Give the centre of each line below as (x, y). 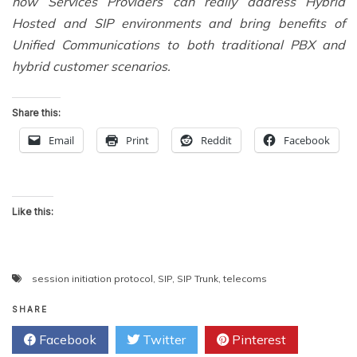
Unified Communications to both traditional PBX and (178, 44)
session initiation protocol (92, 278)
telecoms (245, 278)
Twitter (163, 339)
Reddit (216, 140)
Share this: (36, 112)
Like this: (33, 211)
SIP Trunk (198, 278)
